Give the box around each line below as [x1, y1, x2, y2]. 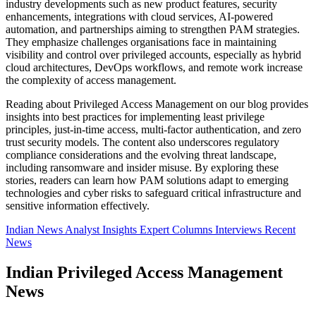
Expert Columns [140, 223, 215, 236]
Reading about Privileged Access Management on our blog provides [6, 97, 308, 110]
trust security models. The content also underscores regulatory [6, 135, 279, 148]
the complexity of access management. [6, 73, 176, 86]
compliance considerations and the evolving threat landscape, [6, 148, 276, 161]
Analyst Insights [65, 223, 140, 236]
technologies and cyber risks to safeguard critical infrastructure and [6, 186, 301, 199]
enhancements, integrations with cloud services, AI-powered [6, 10, 273, 23]
